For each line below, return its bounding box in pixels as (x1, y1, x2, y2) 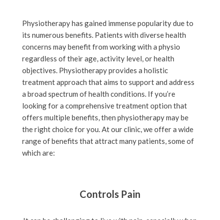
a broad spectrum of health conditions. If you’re (22, 89, 175, 98)
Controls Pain (79, 188, 140, 200)
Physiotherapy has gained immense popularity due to (22, 18, 193, 27)
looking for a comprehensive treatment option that (22, 101, 187, 110)
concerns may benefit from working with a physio (22, 42, 180, 51)
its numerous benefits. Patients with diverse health (22, 30, 186, 39)
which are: (22, 148, 55, 157)
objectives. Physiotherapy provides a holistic (22, 65, 168, 75)
